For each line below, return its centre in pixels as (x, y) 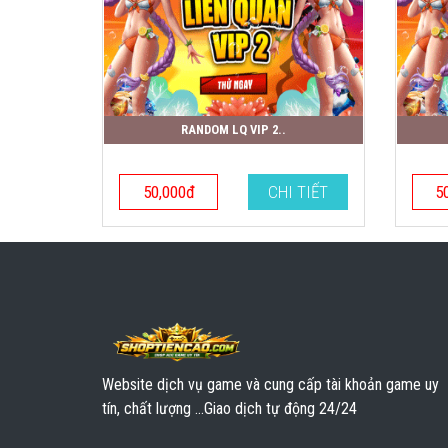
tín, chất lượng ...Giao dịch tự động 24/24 (229, 408)
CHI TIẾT (297, 191)
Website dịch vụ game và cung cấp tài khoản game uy (270, 384)
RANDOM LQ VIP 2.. (236, 129)
